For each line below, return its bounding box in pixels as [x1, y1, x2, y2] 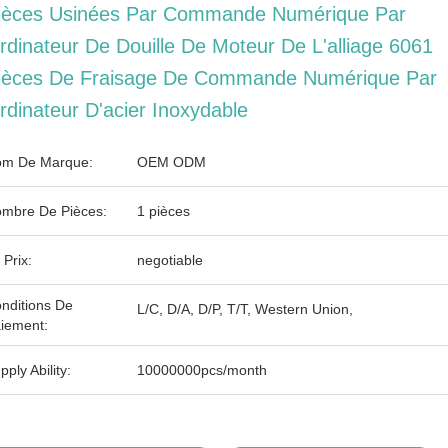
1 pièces [137, 203, 190, 219]
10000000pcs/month [137, 362, 267, 378]
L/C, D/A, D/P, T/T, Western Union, [137, 301, 353, 317]
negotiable [137, 252, 203, 268]
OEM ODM [137, 154, 206, 170]
